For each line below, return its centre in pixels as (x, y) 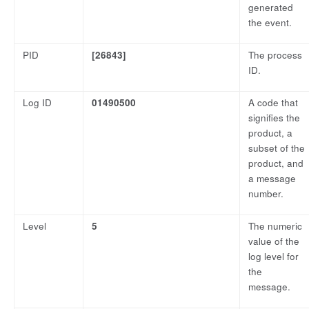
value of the (274, 241)
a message (272, 179)
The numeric (275, 226)
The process (275, 55)
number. (266, 194)
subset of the (277, 148)
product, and (276, 163)
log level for (273, 257)
